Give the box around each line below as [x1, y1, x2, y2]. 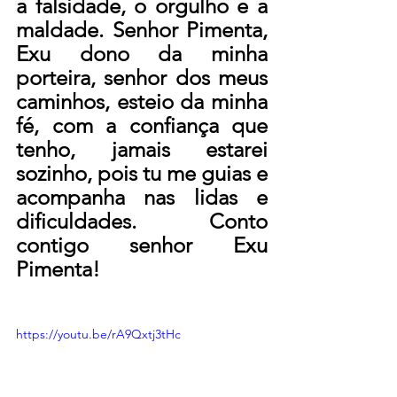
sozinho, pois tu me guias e [16, 160, 268, 186]
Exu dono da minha [16, 40, 268, 66]
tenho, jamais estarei [16, 136, 268, 162]
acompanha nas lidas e [16, 183, 268, 210]
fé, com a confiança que [16, 112, 268, 138]
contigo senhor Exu [16, 231, 268, 258]
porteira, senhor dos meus [16, 64, 268, 90]
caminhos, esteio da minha [16, 88, 268, 114]
